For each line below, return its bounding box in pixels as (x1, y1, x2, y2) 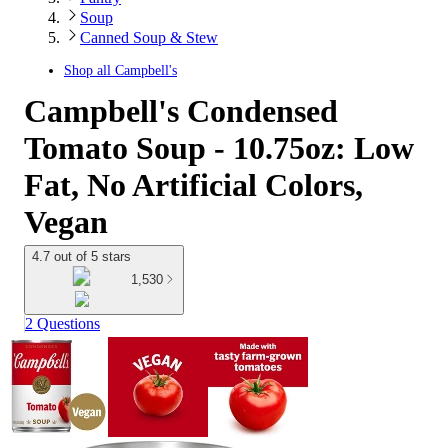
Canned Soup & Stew (80, 29, 218, 46)
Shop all (64, 63, 115, 78)
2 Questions (25, 314, 100, 332)
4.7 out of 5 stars (32, 249, 131, 264)
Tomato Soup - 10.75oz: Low (24, 130, 414, 166)
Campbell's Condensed (24, 93, 338, 129)
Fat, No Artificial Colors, (24, 167, 363, 203)
